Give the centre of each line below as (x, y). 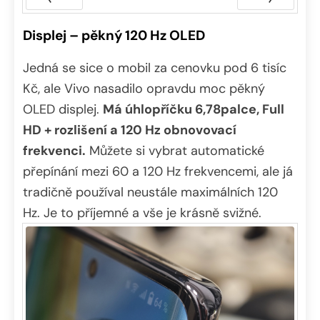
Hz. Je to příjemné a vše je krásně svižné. (142, 212)
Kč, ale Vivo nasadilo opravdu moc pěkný (144, 88)
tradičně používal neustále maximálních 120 (150, 192)
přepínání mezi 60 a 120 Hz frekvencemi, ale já (158, 171)
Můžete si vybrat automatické (175, 150)
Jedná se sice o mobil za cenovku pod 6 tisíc (155, 67)
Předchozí (54, 21)
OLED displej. (63, 109)
